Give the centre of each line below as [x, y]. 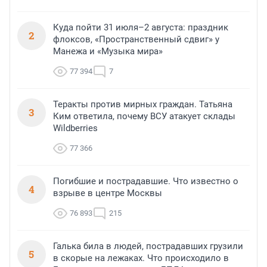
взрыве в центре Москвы [108, 193]
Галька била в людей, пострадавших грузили [148, 246]
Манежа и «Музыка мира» [108, 52]
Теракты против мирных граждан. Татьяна [143, 105]
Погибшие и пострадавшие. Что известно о [146, 181]
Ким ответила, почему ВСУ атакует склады [144, 117]
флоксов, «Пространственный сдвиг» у [136, 40]
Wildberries [75, 128]
